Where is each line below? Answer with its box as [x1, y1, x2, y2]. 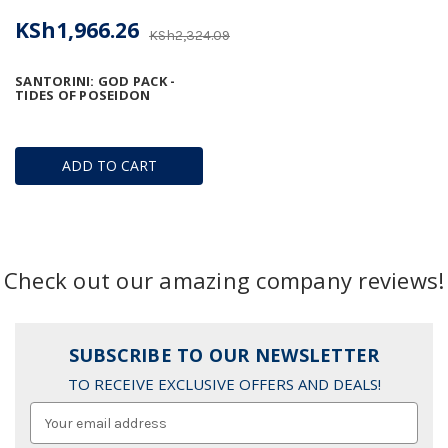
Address [30, 425, 83, 443]
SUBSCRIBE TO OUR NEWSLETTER [68, 343, 380, 368]
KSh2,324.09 [149, 26, 230, 44]
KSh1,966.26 [15, 15, 139, 44]
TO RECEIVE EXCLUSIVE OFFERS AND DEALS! [67, 373, 381, 394]
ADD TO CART [61, 155, 157, 175]
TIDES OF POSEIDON [15, 85, 151, 104]
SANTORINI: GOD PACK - [15, 71, 176, 90]
